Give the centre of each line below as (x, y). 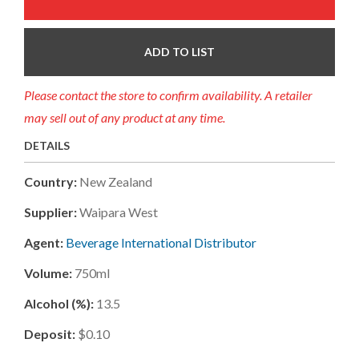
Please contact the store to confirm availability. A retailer (168, 95)
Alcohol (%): (59, 303)
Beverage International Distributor (161, 242)
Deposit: (50, 333)
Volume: (48, 272)
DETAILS (47, 145)
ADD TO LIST (179, 51)
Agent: (44, 242)
